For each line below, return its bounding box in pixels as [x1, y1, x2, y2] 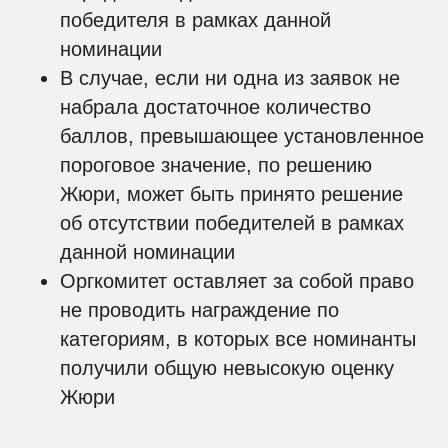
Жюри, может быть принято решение [60, 183, 403, 205]
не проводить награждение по [60, 299, 339, 321]
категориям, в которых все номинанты [60, 328, 416, 350]
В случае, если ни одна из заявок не [60, 67, 400, 89]
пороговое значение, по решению [60, 154, 372, 176]
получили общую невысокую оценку [60, 357, 394, 379]
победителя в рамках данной [60, 9, 331, 31]
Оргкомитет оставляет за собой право [60, 270, 414, 292]
